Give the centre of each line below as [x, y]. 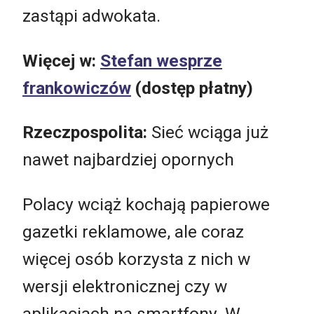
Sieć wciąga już [210, 132]
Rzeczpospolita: [87, 132]
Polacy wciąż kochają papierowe [146, 204]
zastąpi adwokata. [91, 16]
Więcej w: [61, 60]
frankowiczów [77, 88]
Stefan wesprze [161, 60]
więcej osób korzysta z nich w [136, 259]
